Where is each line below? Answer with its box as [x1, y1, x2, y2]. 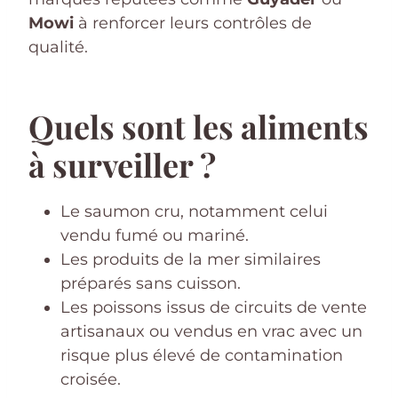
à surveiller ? [28, 142, 216, 186]
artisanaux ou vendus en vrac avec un [60, 321, 362, 341]
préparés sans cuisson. [60, 273, 241, 293]
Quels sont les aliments [28, 104, 369, 147]
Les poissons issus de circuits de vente [60, 297, 367, 317]
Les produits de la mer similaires [60, 249, 321, 269]
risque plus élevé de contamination [60, 345, 343, 365]
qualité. [28, 36, 88, 57]
